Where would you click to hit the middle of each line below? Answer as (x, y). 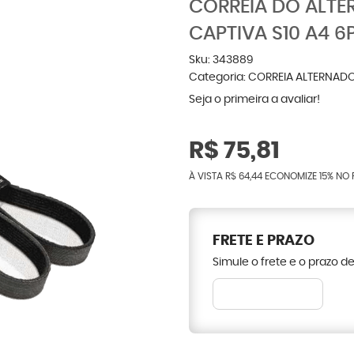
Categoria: (217, 77)
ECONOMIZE (291, 176)
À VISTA (207, 176)
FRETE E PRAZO (264, 241)
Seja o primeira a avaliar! (254, 100)
